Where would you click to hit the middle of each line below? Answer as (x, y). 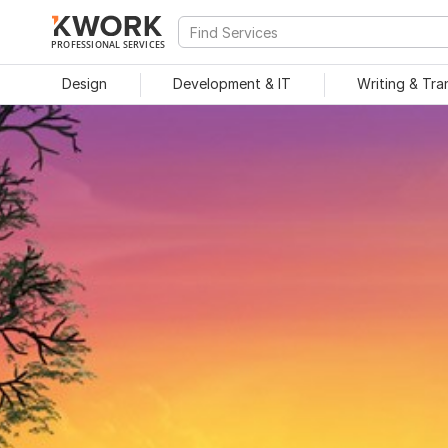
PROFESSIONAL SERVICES (108, 44)
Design (84, 83)
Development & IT (232, 83)
